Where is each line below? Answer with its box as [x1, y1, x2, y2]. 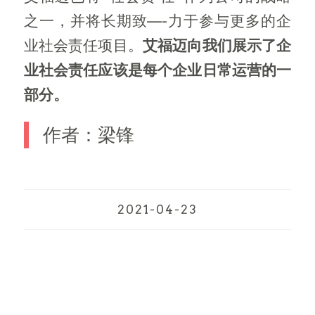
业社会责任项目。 [23, 36, 143, 54]
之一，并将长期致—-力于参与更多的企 [23, 11, 292, 30]
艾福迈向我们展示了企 [142, 36, 292, 54]
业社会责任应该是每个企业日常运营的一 [23, 60, 292, 79]
